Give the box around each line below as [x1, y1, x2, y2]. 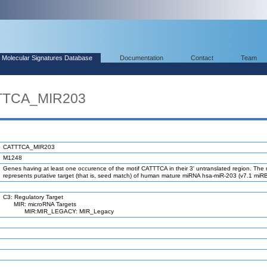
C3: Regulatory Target [3, 194, 63, 200]
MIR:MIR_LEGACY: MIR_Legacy [3, 208, 114, 215]
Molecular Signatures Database [2, 54, 92, 61]
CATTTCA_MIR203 [3, 144, 55, 150]
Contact [191, 54, 213, 61]
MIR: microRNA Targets [3, 201, 76, 207]
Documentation [120, 54, 163, 61]
